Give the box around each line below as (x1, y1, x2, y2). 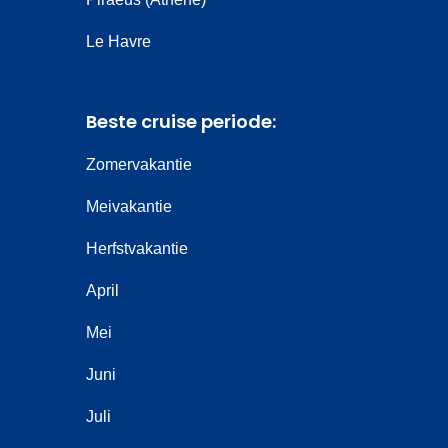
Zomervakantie (86, 156, 192, 173)
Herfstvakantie (86, 240, 188, 257)
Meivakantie (86, 198, 172, 215)
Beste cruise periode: (86, 109, 276, 134)
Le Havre (86, 33, 151, 50)
